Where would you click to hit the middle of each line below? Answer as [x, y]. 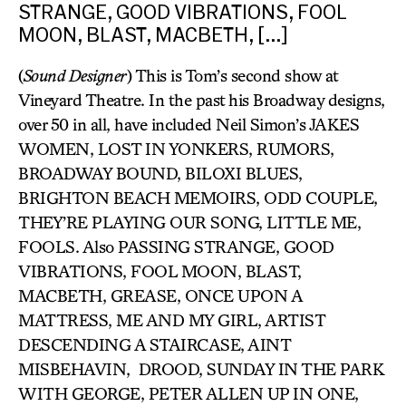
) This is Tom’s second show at [232, 75]
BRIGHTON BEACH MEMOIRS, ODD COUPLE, [198, 198]
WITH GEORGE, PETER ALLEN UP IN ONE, [188, 393]
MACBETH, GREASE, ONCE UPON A [160, 295]
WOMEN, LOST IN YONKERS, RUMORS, [176, 149]
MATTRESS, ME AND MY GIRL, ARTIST [171, 320]
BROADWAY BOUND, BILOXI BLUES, [160, 173]
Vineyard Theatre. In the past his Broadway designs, [202, 100]
